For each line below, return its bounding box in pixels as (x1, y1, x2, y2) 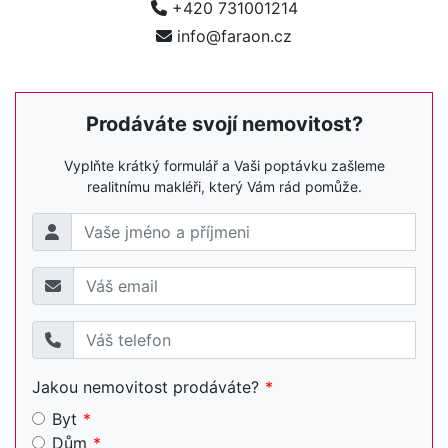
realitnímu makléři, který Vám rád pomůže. (86, 178, 362, 196)
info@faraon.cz (172, 26, 292, 47)
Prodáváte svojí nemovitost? (85, 112, 363, 137)
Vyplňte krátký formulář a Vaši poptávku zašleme (63, 157, 385, 175)
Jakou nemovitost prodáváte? (32, 377, 259, 398)
